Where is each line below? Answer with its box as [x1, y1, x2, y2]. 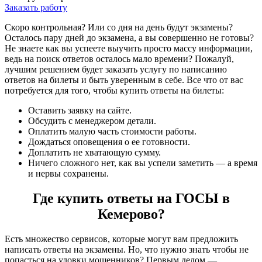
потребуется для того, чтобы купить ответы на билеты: [5, 85, 224, 96]
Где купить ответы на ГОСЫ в [32, 191, 230, 206]
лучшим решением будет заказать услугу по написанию [5, 64, 227, 75]
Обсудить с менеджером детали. [28, 116, 156, 126]
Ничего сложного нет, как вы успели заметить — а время [28, 158, 257, 168]
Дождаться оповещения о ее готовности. [28, 137, 190, 147]
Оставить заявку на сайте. [28, 105, 132, 116]
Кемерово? [97, 206, 165, 222]
